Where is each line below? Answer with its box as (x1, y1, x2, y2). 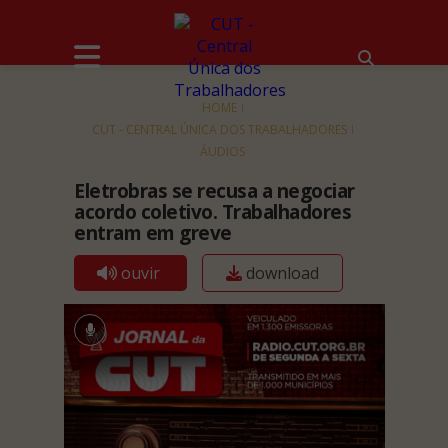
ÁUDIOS (199, 143, 245, 160)
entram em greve (74, 220, 232, 246)
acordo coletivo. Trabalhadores (74, 199, 351, 225)
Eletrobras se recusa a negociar (74, 178, 355, 204)
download (242, 262, 319, 284)
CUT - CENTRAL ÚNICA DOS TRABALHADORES (92, 121, 347, 138)
